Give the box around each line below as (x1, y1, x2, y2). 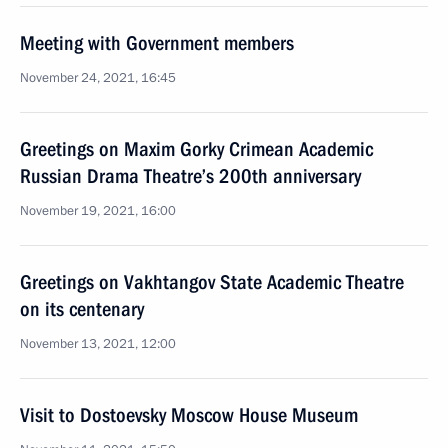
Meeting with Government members (20, 31, 294, 55)
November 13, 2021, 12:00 (20, 335, 176, 353)
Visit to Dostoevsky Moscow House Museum (20, 403, 358, 427)
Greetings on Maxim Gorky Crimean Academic (20, 137, 373, 161)
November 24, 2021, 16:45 (20, 69, 176, 87)
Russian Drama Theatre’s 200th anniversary (20, 164, 361, 188)
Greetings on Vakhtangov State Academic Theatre (20, 270, 404, 294)
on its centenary (20, 297, 144, 321)
